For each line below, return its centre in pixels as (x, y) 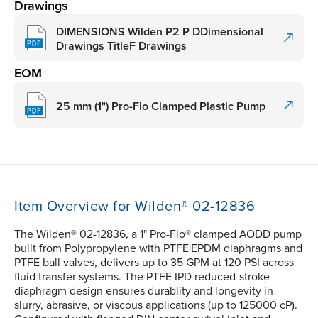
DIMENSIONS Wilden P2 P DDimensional (160, 32)
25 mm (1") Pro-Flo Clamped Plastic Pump (161, 106)
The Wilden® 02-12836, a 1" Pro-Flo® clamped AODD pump (158, 235)
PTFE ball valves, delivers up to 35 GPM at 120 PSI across (154, 263)
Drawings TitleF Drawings (121, 46)
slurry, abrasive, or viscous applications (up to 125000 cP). (156, 306)
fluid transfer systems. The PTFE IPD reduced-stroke (142, 277)
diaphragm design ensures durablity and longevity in (144, 291)
